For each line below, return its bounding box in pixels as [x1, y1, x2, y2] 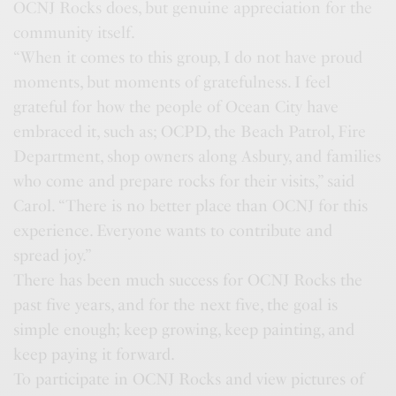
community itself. [13, 22, 136, 42]
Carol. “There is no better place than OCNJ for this [13, 195, 369, 216]
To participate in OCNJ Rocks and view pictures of [13, 369, 365, 389]
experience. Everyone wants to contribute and [13, 220, 333, 240]
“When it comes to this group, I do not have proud [13, 47, 363, 67]
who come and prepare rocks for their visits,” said [13, 171, 355, 191]
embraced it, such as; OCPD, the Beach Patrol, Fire [13, 121, 367, 141]
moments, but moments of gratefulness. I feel [13, 72, 331, 92]
